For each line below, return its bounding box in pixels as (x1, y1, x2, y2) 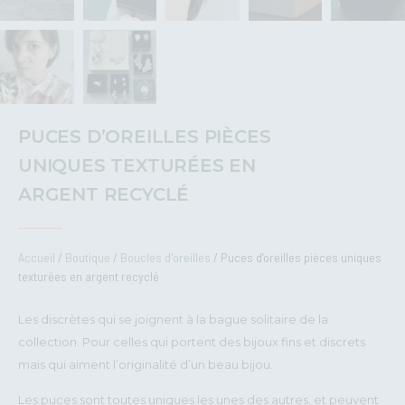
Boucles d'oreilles (120, 249, 211, 265)
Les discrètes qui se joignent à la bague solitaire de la (18, 311, 328, 326)
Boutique (65, 249, 110, 265)
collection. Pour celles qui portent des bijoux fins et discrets (18, 334, 365, 349)
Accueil (18, 249, 55, 265)
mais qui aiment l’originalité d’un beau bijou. (18, 356, 273, 372)
